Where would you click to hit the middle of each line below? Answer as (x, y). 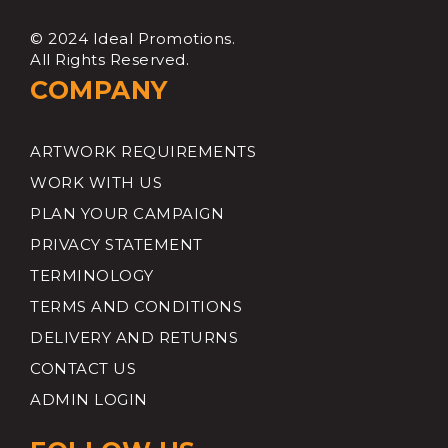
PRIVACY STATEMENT (116, 244)
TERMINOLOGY (92, 275)
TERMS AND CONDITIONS (136, 306)
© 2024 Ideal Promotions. (132, 38)
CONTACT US (83, 368)
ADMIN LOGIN (89, 399)
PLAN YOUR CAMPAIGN (127, 213)
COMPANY (99, 90)
